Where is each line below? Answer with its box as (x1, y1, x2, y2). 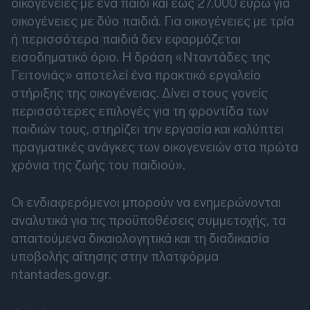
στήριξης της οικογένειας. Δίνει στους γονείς (11, 84, 268, 101)
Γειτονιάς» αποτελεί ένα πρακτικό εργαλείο (11, 66, 261, 83)
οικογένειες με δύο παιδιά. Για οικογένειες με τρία (11, 12, 294, 29)
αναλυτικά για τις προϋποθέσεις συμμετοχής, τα (11, 212, 286, 228)
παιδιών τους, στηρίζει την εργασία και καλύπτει (11, 120, 284, 137)
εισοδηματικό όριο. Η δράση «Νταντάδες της (11, 48, 271, 65)
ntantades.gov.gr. (11, 266, 111, 282)
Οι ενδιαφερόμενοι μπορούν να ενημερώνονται (11, 194, 281, 210)
